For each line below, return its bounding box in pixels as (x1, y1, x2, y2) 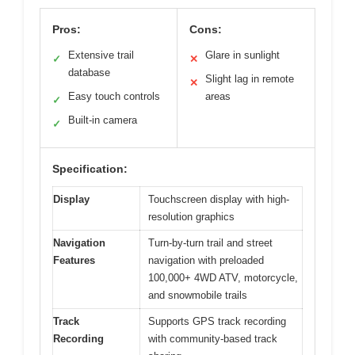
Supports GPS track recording (148, 315, 286, 328)
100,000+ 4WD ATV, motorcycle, (148, 272, 298, 284)
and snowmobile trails (148, 289, 247, 302)
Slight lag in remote (205, 73, 294, 86)
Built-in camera (68, 114, 137, 127)
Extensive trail (68, 49, 134, 62)
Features (53, 254, 95, 267)
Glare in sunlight (205, 49, 280, 62)
